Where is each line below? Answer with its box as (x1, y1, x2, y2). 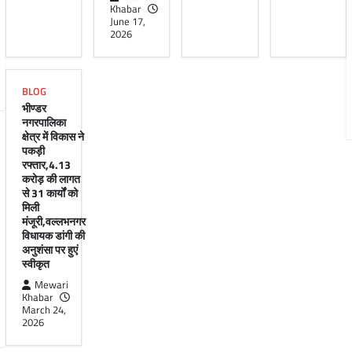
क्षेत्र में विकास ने (21, 127, 84, 145)
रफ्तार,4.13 (21, 156, 71, 174)
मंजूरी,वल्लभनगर (21, 212, 86, 230)
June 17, (110, 13, 145, 29)
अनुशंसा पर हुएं (21, 240, 78, 258)
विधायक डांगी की (21, 226, 85, 244)
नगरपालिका (21, 113, 66, 131)
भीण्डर (21, 99, 46, 117)
